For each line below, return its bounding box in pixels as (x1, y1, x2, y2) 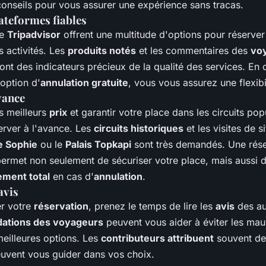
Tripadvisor (7, 28, 61, 41)
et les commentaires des (136, 45, 251, 57)
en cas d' (50, 170, 94, 183)
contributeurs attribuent (101, 232, 214, 245)
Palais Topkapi (65, 138, 131, 151)
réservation (34, 200, 88, 213)
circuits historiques (94, 122, 183, 135)
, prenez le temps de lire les (88, 200, 216, 213)
